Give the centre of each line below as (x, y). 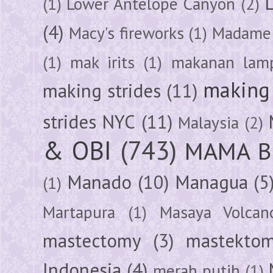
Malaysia (209, 122)
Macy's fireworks (126, 33)
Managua (211, 182)
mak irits (103, 62)
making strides (102, 90)
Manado (99, 182)
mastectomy (92, 240)
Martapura (79, 212)
